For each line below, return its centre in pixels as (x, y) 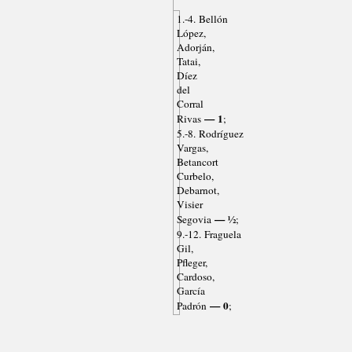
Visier (189, 205)
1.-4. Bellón (202, 19)
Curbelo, (195, 176)
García (191, 291)
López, (191, 33)
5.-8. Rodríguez (210, 134)
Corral (190, 104)
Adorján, (195, 48)
